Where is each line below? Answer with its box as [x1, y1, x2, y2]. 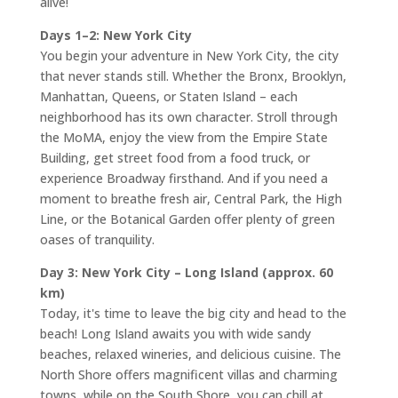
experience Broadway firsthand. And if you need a [39, 170, 328, 187]
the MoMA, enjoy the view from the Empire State [39, 129, 328, 146]
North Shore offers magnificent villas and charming [39, 366, 338, 383]
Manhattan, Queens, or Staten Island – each [39, 88, 298, 105]
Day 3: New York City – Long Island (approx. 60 [39, 264, 333, 281]
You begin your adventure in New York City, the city [39, 47, 338, 64]
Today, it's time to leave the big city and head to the [39, 305, 346, 322]
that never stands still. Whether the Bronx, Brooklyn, [39, 68, 346, 84]
